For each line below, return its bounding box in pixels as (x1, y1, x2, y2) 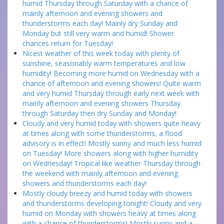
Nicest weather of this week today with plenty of (22, 48, 179, 58)
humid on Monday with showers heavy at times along (22, 208, 196, 218)
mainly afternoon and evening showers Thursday (22, 98, 180, 108)
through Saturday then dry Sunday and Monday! (22, 108, 176, 118)
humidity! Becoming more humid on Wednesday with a (22, 68, 199, 78)
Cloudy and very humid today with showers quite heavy (22, 118, 200, 128)
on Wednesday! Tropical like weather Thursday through (22, 158, 200, 168)
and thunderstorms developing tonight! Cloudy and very (22, 198, 201, 208)
